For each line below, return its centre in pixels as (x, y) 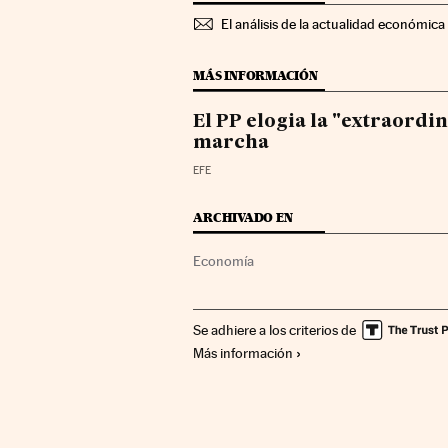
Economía (224, 260)
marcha (231, 142)
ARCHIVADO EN (243, 217)
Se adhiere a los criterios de (275, 329)
